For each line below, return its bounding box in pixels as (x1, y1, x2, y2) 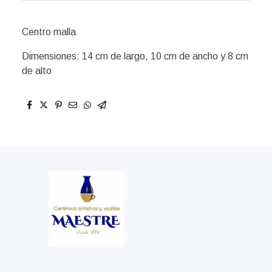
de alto (22, 66, 52, 76)
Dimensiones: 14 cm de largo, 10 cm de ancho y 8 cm (22, 51, 248, 61)
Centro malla (22, 27, 78, 37)
